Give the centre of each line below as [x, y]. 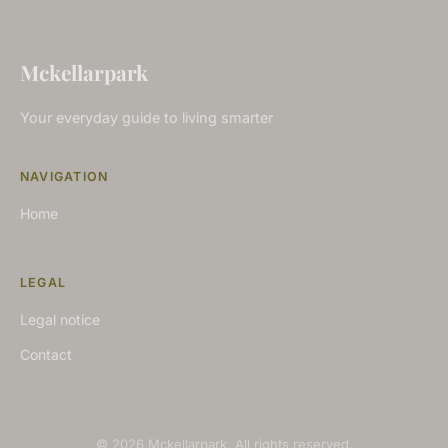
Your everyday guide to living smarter [146, 117]
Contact [46, 354]
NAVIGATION [64, 176]
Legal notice [60, 319]
